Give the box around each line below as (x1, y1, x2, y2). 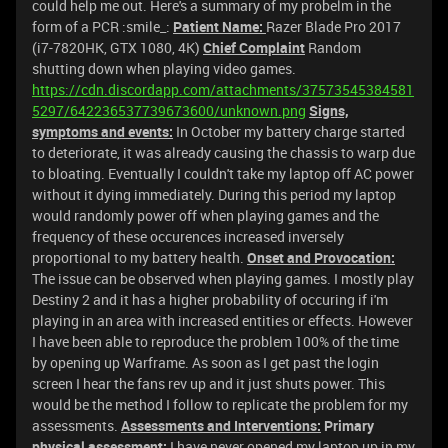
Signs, (309, 101, 349, 120)
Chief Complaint (203, 38, 305, 57)
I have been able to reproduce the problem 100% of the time (32, 332, 399, 351)
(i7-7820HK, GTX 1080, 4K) (32, 38, 203, 57)
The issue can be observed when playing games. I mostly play (32, 269, 414, 288)
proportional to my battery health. (32, 248, 247, 267)
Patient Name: (173, 17, 266, 36)
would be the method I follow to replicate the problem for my (32, 395, 408, 414)
